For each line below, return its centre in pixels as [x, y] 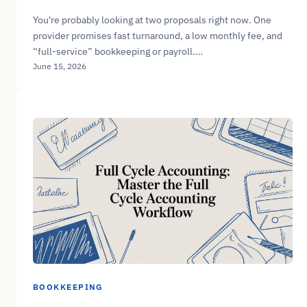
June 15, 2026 [60, 66]
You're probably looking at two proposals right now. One [152, 20]
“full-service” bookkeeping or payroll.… [118, 52]
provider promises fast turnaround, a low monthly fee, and [158, 36]
